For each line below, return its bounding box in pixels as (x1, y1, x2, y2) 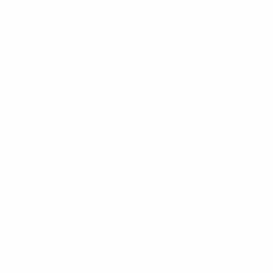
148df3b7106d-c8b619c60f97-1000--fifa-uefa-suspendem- (5, 242, 268, 255)
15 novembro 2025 (5, 122, 89, 135)
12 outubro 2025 (5, 26, 79, 39)
